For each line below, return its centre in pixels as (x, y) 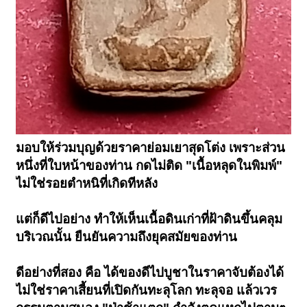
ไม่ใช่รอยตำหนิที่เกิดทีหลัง (87, 183)
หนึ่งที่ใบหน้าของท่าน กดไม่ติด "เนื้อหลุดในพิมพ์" (149, 165)
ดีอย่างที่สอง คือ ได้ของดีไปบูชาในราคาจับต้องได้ (150, 272)
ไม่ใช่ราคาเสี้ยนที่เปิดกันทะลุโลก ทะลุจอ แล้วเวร (147, 290)
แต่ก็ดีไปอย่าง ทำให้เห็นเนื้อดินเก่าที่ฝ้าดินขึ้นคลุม (149, 219)
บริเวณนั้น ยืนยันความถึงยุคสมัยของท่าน (127, 236)
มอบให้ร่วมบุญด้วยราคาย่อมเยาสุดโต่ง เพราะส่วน (151, 147)
